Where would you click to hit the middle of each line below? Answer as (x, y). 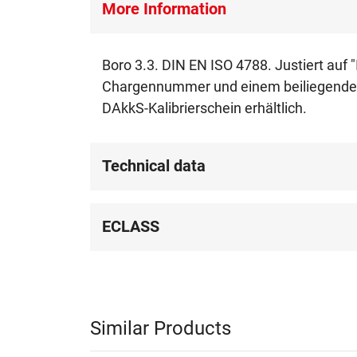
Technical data (154, 166)
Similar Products (161, 328)
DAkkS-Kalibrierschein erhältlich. (205, 108)
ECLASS (131, 226)
